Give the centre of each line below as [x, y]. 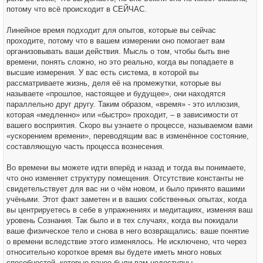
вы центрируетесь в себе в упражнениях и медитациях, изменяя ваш [129, 210]
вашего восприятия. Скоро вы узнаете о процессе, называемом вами [129, 125]
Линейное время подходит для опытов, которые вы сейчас [111, 30]
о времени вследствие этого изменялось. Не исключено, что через [127, 242]
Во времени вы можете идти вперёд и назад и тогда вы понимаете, [126, 168]
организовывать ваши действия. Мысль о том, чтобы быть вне [118, 51]
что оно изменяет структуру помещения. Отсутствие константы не [125, 178]
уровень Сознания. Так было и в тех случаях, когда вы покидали [122, 220]
